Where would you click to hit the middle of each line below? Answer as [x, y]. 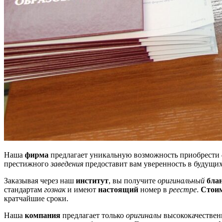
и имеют [82, 189]
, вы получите [133, 180]
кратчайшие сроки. [36, 198]
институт [92, 180]
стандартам [24, 189]
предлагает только [93, 215]
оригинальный [181, 180]
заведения [67, 164]
